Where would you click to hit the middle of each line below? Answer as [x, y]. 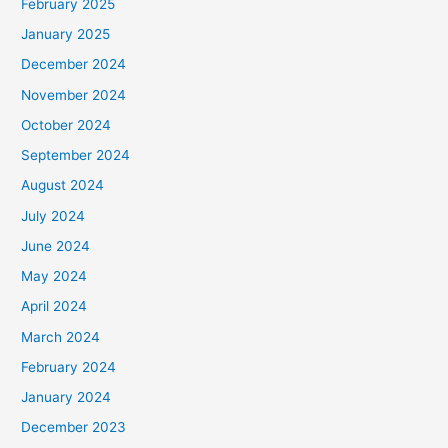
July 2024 [53, 215]
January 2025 [66, 34]
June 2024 [56, 245]
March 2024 [61, 336]
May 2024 [54, 276]
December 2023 [74, 427]
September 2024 [76, 155]
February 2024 [69, 366]
